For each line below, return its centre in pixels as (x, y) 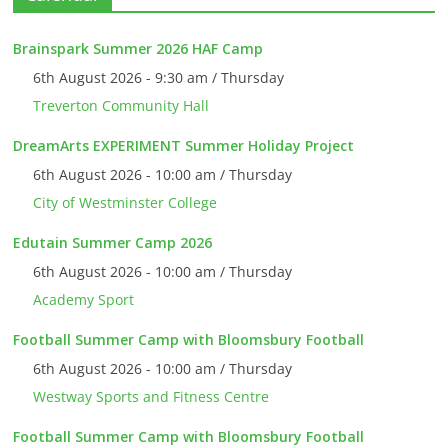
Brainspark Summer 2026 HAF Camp (138, 49)
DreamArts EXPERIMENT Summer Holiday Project (184, 146)
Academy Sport (84, 300)
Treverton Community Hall (121, 106)
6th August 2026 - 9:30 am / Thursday (159, 78)
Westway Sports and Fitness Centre (151, 397)
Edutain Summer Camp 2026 (113, 243)
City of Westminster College (125, 203)
